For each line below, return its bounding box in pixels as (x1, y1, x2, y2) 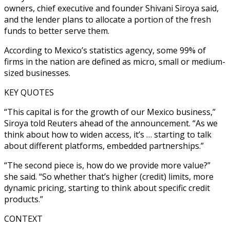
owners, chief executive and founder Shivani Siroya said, (4, 2, 219, 14)
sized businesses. (4, 67, 70, 79)
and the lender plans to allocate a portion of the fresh (4, 13, 211, 25)
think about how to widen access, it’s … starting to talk (4, 128, 212, 140)
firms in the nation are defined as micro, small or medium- (4, 55, 225, 67)
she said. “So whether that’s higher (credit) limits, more (4, 170, 214, 182)
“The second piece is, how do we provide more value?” (4, 159, 210, 171)
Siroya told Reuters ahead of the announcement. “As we (4, 117, 218, 129)
